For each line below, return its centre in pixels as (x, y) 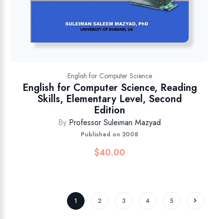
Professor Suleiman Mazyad (115, 123)
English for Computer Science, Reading (109, 88)
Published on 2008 (109, 135)
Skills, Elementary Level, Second (109, 99)
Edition (109, 110)
